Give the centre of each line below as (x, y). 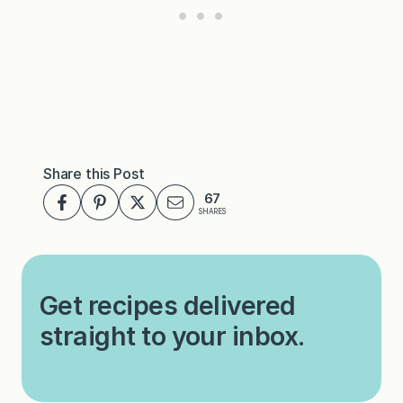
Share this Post (94, 174)
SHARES (212, 211)
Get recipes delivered (168, 306)
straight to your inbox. (172, 336)
